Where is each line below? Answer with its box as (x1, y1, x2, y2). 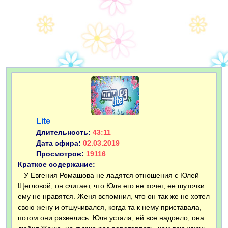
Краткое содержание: (18, 160, 95, 169)
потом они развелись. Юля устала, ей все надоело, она (18, 214, 204, 222)
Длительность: (36, 128, 93, 137)
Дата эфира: (36, 139, 83, 148)
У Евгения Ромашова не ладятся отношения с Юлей (18, 171, 199, 180)
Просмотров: (36, 150, 86, 158)
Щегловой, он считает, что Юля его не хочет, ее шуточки (18, 182, 205, 190)
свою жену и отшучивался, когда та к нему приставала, (18, 203, 202, 212)
